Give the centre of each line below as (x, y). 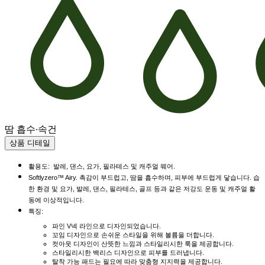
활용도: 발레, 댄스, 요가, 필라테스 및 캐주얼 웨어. (102, 167)
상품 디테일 (30, 143)
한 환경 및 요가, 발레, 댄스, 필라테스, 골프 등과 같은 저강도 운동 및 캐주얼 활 (142, 189)
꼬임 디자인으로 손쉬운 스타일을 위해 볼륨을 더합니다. (133, 235)
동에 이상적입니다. (56, 200)
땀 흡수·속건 (31, 130)
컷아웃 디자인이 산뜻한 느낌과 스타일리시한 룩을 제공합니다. (143, 244)
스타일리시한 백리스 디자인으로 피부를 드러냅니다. (128, 253)
